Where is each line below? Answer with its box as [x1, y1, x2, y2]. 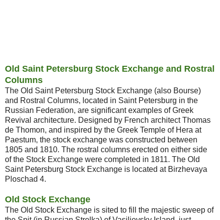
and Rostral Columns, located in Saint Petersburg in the [5, 96, 198, 105]
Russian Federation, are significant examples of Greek [5, 106, 193, 114]
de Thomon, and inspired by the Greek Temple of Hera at [5, 125, 201, 134]
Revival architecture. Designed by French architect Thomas [5, 115, 211, 124]
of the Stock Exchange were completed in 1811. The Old [5, 155, 200, 164]
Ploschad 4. [5, 174, 46, 183]
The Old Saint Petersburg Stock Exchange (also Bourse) [5, 86, 201, 95]
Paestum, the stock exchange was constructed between [5, 135, 197, 144]
